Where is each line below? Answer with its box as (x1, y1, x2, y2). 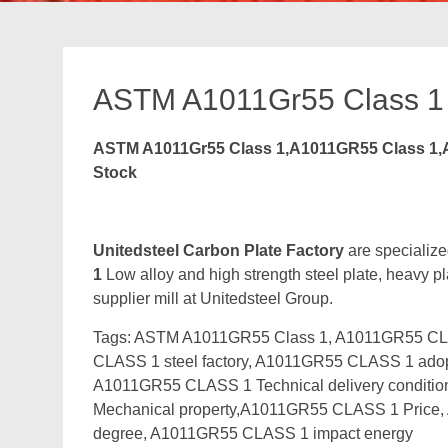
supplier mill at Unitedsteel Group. (93, 290, 333, 307)
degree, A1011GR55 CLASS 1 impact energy (93, 425, 413, 442)
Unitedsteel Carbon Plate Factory (93, 242, 344, 259)
